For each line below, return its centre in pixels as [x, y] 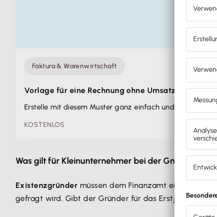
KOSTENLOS [45, 125]
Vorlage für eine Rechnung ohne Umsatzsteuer [112, 90]
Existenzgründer [47, 185]
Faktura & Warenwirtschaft [75, 66]
